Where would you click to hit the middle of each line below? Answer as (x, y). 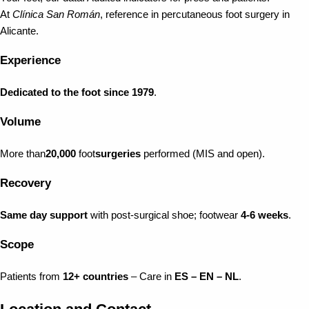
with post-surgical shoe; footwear (164, 216)
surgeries (118, 154)
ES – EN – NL (207, 277)
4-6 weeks (265, 216)
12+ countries (96, 277)
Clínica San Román (56, 14)
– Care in (151, 277)
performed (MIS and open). (203, 154)
